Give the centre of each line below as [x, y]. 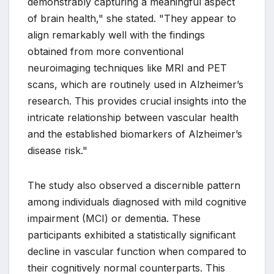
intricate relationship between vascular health [133, 118]
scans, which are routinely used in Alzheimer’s [135, 85]
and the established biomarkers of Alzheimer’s [135, 134]
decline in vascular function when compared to [137, 252]
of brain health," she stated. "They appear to [132, 19]
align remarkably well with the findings [116, 35]
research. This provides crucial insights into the [137, 101]
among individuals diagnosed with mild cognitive [137, 202]
